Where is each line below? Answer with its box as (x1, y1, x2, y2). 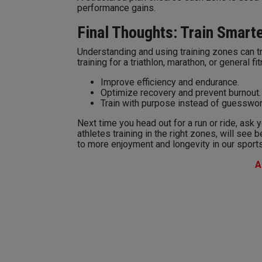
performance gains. (77, 2, 156, 13)
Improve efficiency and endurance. (101, 77, 239, 88)
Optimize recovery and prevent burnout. (101, 87, 261, 98)
